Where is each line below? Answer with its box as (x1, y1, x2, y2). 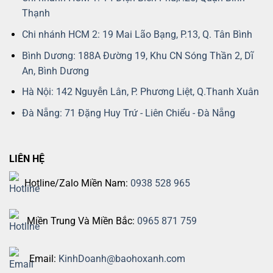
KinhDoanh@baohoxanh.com (58, 252, 185, 264)
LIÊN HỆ (9, 153, 44, 165)
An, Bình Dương (21, 65, 89, 77)
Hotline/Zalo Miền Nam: (24, 177, 130, 190)
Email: (27, 252, 58, 264)
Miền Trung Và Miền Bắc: (24, 215, 137, 227)
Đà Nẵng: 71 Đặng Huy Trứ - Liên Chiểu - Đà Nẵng (21, 107, 235, 119)
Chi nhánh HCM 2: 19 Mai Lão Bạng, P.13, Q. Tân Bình (21, 28, 252, 40)
